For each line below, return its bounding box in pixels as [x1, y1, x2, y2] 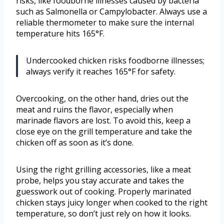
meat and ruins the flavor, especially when [16, 104, 173, 115]
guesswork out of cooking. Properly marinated [16, 186, 191, 197]
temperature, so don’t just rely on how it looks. [16, 208, 191, 219]
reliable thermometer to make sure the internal [16, 17, 194, 28]
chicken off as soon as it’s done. [16, 137, 133, 148]
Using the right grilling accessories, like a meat [16, 164, 191, 175]
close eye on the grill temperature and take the [16, 126, 192, 137]
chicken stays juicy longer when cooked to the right [16, 197, 207, 208]
